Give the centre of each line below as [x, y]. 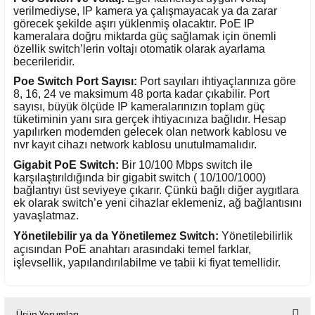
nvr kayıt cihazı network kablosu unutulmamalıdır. [135, 145]
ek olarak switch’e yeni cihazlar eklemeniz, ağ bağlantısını [157, 202]
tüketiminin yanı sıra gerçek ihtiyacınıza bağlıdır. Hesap [150, 120]
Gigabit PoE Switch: [67, 165]
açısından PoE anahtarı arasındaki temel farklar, [132, 249]
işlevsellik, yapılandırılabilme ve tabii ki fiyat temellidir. [147, 262]
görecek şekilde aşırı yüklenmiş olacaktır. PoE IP [134, 23]
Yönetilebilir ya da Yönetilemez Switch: [116, 236]
